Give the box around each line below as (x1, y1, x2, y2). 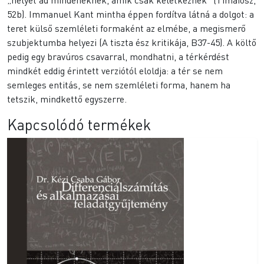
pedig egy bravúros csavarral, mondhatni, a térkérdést (7, 50, 229, 63)
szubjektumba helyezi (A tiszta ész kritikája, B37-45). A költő (7, 36, 256, 49)
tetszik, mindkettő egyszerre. (7, 93, 127, 105)
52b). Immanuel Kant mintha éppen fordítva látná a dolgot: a (7, 8, 254, 21)
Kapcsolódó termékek (7, 115, 151, 134)
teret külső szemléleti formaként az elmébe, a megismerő (7, 22, 246, 35)
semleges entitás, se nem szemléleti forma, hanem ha (7, 78, 230, 91)
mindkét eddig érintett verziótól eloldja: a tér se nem (7, 64, 223, 77)
